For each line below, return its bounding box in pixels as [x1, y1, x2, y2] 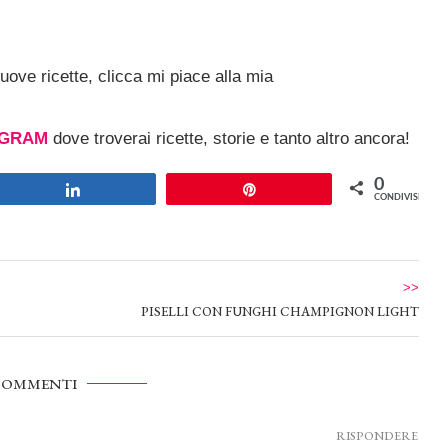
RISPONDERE [336, 428, 418, 445]
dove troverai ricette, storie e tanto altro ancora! [48, 129, 410, 149]
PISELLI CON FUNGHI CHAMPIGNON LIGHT [140, 303, 419, 321]
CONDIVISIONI [374, 193, 438, 203]
